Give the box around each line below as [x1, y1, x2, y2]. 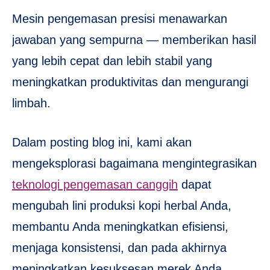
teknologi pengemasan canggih [12, 178, 178, 192]
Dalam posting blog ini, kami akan [12, 136, 192, 149]
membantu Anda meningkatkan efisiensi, [12, 220, 228, 234]
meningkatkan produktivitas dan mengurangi [12, 75, 248, 89]
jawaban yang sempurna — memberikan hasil [12, 33, 256, 47]
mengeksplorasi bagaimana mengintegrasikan [12, 157, 257, 171]
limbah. [12, 96, 51, 110]
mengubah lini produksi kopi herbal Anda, [12, 199, 231, 213]
